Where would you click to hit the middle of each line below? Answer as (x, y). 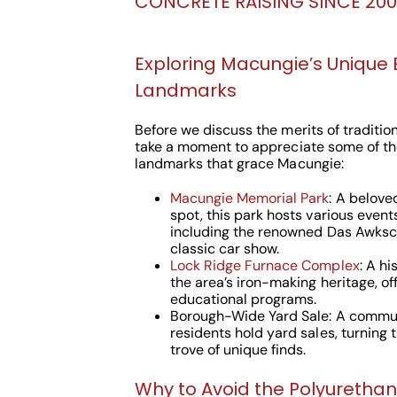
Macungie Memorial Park (249, 198)
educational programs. (243, 299)
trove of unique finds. (238, 350)
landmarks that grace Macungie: (239, 163)
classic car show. (225, 249)
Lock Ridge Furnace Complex (265, 265)
